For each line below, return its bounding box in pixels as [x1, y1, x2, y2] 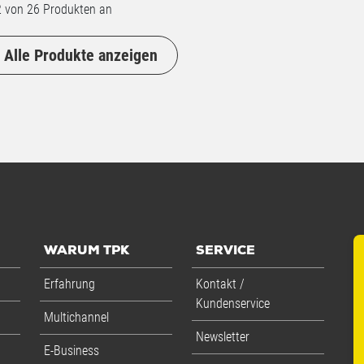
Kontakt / [195, 275, 245, 292]
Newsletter [195, 328, 249, 344]
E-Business [44, 342, 100, 358]
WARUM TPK [44, 244, 130, 258]
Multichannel [44, 309, 110, 325]
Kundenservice [195, 295, 270, 311]
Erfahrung [44, 275, 96, 292]
